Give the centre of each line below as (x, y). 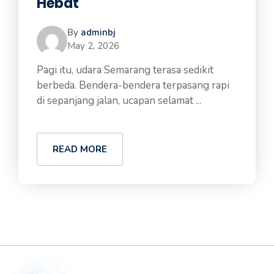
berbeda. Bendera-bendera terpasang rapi (133, 85)
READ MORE (80, 149)
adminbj (98, 32)
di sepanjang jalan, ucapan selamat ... (119, 101)
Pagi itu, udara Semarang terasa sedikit (125, 70)
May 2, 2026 (93, 46)
